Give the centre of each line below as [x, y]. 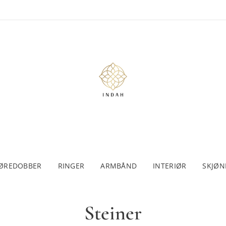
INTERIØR [170, 166]
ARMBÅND [119, 166]
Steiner [113, 213]
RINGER [71, 166]
